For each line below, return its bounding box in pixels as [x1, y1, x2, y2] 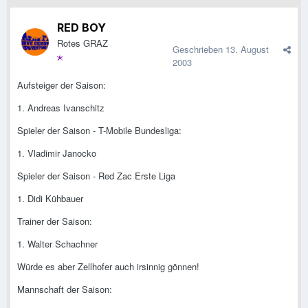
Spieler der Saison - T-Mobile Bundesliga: [17, 124, 181, 137]
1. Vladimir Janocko [17, 146, 96, 160]
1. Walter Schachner [17, 237, 98, 251]
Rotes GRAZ [57, 36, 108, 50]
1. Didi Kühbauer [17, 192, 83, 206]
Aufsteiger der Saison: [17, 78, 106, 92]
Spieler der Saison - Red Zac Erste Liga [17, 169, 175, 183]
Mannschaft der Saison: [17, 283, 112, 296]
